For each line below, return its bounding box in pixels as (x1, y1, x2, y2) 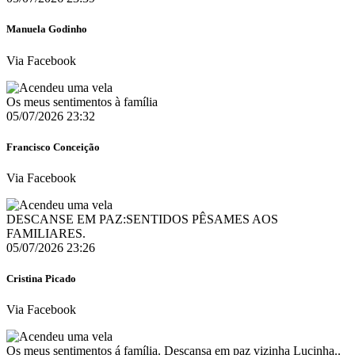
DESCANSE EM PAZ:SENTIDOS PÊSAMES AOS (6, 212, 278, 226)
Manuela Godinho (6, 23, 87, 36)
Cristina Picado (6, 273, 76, 285)
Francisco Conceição (6, 140, 100, 153)
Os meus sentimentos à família (6, 94, 158, 109)
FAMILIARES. (6, 226, 86, 240)
